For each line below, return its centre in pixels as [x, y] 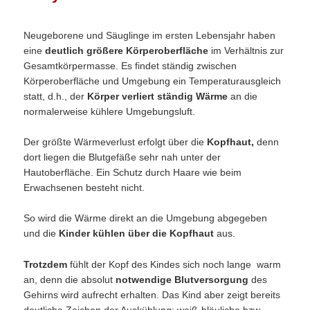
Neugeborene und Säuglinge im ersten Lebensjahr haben [150, 35]
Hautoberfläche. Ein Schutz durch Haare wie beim [133, 172]
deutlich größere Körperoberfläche [127, 50]
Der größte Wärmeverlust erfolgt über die [116, 142]
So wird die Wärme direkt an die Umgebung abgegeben [146, 218]
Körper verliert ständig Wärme [158, 96]
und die [42, 234]
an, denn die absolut [70, 279]
